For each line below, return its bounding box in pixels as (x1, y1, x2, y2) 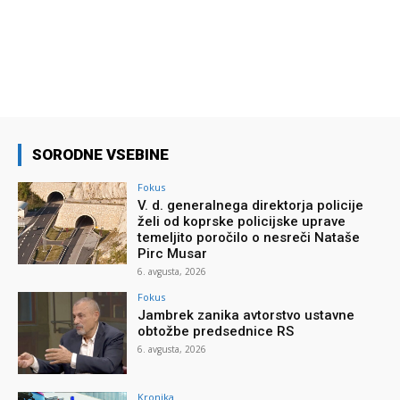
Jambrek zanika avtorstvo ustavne (137, 306, 355, 323)
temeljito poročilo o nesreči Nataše (137, 229, 361, 246)
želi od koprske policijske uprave (137, 212, 346, 229)
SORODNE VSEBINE (32, 145, 169, 163)
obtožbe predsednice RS (137, 322, 295, 339)
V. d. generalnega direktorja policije (137, 196, 364, 213)
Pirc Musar (137, 245, 208, 262)
